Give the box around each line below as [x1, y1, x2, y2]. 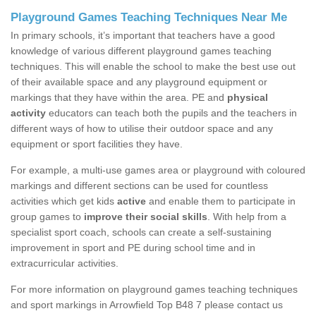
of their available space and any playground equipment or [11, 76, 267, 88]
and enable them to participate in [146, 195, 296, 207]
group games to [11, 211, 84, 223]
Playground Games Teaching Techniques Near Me [11, 11, 287, 25]
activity [11, 107, 46, 119]
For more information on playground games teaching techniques [11, 284, 298, 296]
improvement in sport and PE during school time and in [11, 242, 255, 254]
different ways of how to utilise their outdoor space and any [11, 123, 273, 135]
